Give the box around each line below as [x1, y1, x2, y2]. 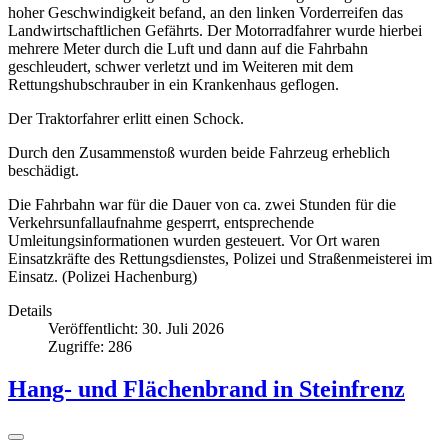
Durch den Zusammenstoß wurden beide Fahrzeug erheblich [8, 143, 390, 161]
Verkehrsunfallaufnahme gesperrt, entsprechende [8, 213, 314, 231]
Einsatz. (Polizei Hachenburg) [8, 267, 201, 285]
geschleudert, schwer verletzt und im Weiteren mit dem [8, 57, 353, 75]
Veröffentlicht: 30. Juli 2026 [48, 319, 224, 337]
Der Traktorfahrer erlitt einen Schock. [8, 109, 244, 127]
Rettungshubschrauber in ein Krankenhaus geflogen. [8, 75, 339, 93]
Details [8, 301, 52, 319]
